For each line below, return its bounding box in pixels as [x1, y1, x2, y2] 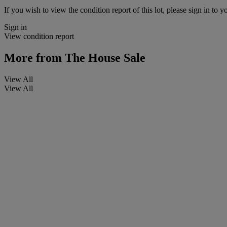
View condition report [4, 31, 74, 41]
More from [4, 51, 62, 64]
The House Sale [62, 51, 145, 64]
